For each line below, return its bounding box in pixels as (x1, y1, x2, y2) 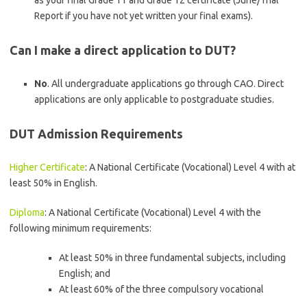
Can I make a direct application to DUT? (10, 43, 236, 57)
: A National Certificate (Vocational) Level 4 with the (45, 207, 261, 218)
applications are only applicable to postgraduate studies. (34, 94, 274, 105)
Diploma (10, 207, 45, 218)
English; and (59, 268, 110, 279)
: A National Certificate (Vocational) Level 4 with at (85, 162, 295, 173)
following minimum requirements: (10, 223, 151, 234)
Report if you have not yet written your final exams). (34, 10, 253, 21)
